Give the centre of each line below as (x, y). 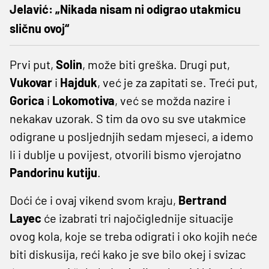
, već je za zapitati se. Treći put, (177, 82)
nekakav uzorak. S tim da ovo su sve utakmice (128, 118)
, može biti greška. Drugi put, (156, 64)
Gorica (27, 100)
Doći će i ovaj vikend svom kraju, (94, 200)
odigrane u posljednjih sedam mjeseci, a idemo (131, 136)
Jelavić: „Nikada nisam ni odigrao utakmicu (125, 9)
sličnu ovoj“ (39, 28)
